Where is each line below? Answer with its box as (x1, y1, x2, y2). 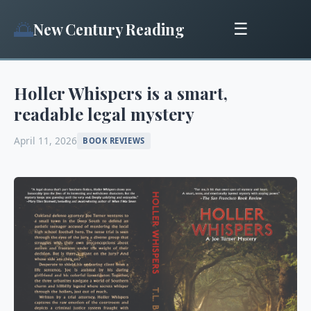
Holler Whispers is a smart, (14, 82, 228, 104)
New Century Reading (33, 19, 185, 39)
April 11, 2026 (14, 134, 77, 148)
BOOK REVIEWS (83, 135, 145, 146)
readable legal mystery (14, 103, 194, 125)
